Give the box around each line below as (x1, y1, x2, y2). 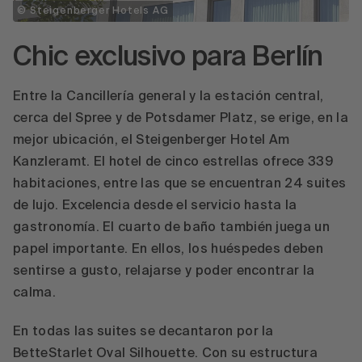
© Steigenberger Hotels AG (17, 6, 169, 17)
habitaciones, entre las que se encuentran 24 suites (13, 177, 347, 191)
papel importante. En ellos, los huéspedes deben (13, 242, 324, 256)
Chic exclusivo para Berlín (13, 44, 323, 72)
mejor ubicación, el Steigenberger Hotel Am (13, 133, 290, 147)
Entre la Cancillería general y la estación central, (13, 90, 324, 103)
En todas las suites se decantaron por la (13, 326, 274, 339)
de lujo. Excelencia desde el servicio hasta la (13, 199, 297, 213)
